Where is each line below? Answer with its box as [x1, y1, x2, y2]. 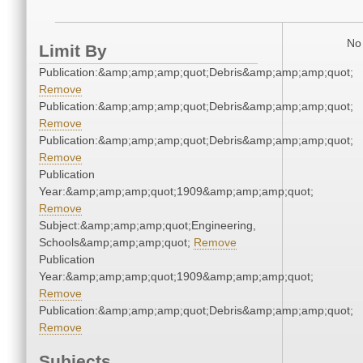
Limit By [39, 41, 107, 61]
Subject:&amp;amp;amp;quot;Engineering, [39, 219, 256, 233]
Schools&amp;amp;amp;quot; [39, 236, 194, 250]
